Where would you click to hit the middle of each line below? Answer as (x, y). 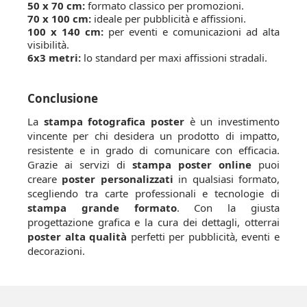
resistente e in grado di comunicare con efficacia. (153, 150)
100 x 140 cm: (65, 31)
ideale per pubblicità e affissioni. (169, 18)
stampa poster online (192, 164)
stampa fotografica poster (114, 121)
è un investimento (232, 121)
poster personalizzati (118, 179)
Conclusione (63, 98)
